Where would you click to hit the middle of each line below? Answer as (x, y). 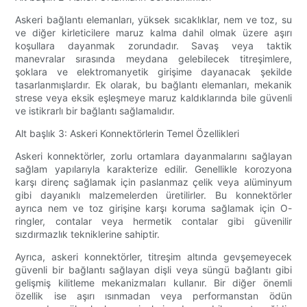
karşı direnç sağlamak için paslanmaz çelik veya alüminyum (153, 182)
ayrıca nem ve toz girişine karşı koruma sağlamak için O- (153, 208)
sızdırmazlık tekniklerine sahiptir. (88, 234)
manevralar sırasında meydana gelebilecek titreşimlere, (153, 59)
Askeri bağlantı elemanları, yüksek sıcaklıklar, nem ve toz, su (153, 20)
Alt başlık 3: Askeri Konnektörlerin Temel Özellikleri (127, 134)
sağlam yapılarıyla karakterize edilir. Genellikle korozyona (153, 169)
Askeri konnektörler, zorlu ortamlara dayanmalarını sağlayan (153, 156)
